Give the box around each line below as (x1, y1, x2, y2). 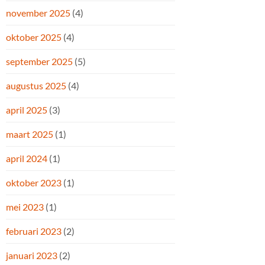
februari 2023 (6, 225, 62, 237)
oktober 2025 (6, 31, 62, 43)
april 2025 (6, 104, 47, 115)
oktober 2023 (6, 176, 62, 188)
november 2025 (6, 7, 70, 18)
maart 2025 (6, 128, 53, 140)
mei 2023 (6, 201, 44, 212)
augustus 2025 (6, 79, 66, 91)
